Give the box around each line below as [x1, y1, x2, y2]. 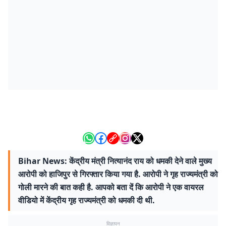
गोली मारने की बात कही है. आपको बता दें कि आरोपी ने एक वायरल [18, 182, 204, 193]
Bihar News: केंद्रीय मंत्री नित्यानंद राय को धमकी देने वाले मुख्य [18, 155, 212, 166]
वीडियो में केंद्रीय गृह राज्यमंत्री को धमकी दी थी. [18, 195, 155, 206]
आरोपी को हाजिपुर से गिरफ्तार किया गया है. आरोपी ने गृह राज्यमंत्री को [18, 168, 218, 180]
